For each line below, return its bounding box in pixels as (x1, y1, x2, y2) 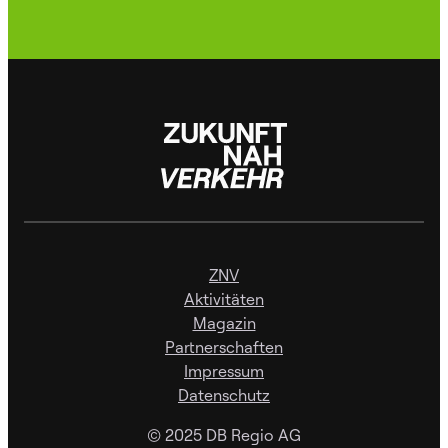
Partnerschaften (165, 337, 283, 357)
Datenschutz (178, 385, 270, 405)
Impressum (184, 361, 264, 381)
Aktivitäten (184, 289, 264, 309)
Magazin (192, 313, 256, 333)
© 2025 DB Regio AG (147, 425, 301, 445)
